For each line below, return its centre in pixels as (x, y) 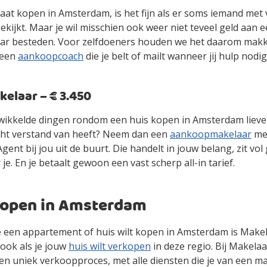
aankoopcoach (51, 56)
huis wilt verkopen (110, 246)
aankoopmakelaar (211, 134)
